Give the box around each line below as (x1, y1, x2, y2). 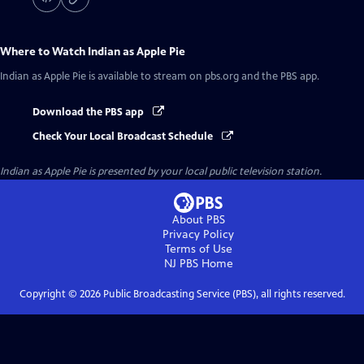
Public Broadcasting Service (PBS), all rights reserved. (100, 288, 345, 301)
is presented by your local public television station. (86, 165, 322, 179)
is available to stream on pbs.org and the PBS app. (86, 70, 319, 83)
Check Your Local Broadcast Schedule (32, 130, 215, 144)
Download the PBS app (32, 106, 146, 119)
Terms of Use (164, 242, 232, 257)
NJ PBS (163, 257, 198, 271)
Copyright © (19, 288, 80, 301)
